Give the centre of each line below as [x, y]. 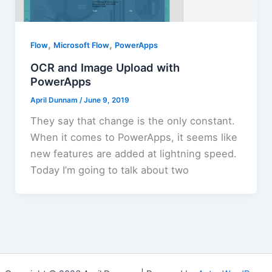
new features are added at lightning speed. [133, 154]
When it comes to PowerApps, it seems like [134, 138]
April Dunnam [55, 100]
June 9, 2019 [106, 100]
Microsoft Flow [81, 46]
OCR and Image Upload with [105, 68]
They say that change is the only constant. [132, 121]
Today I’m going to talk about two [109, 170]
